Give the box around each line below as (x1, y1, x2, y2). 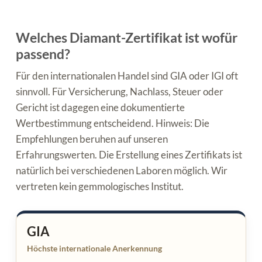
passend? (16, 45, 70, 62)
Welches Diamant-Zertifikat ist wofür (16, 29, 237, 46)
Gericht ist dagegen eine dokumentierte (16, 101, 185, 113)
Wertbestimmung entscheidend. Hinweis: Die (16, 116, 209, 129)
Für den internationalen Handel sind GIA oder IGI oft (16, 69, 238, 82)
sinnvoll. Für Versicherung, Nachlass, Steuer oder (16, 85, 223, 98)
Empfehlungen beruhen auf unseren (16, 132, 168, 145)
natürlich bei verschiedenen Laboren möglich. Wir (16, 164, 227, 177)
